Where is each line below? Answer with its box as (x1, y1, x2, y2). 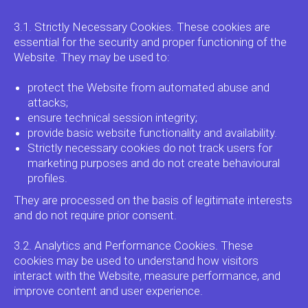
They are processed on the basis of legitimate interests (14, 193, 292, 207)
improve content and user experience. (14, 284, 203, 298)
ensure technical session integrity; (27, 111, 197, 124)
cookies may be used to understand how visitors (14, 254, 258, 267)
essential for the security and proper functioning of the (14, 35, 287, 49)
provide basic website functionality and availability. (27, 126, 277, 140)
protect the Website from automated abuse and (27, 80, 269, 94)
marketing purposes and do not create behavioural (27, 156, 280, 170)
